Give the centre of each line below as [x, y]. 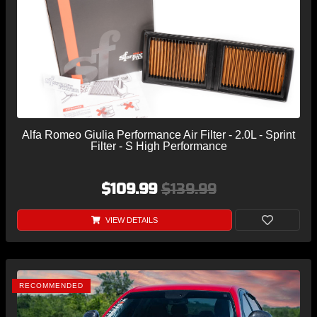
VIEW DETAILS [130, 220]
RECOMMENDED [51, 286]
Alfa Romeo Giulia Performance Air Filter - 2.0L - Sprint [158, 135]
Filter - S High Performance [158, 146]
